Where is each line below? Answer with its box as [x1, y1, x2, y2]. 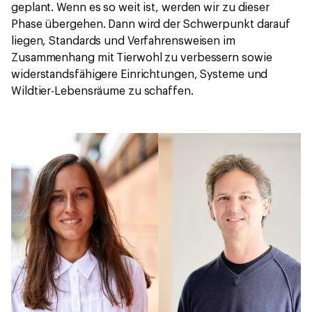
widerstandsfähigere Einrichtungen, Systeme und [11, 69, 268, 81]
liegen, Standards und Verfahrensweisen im [11, 36, 235, 47]
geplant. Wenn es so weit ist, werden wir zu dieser [11, 2, 270, 14]
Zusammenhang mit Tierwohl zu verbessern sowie [11, 52, 272, 64]
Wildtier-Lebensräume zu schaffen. [11, 86, 194, 97]
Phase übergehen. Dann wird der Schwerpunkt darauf [11, 19, 291, 31]
